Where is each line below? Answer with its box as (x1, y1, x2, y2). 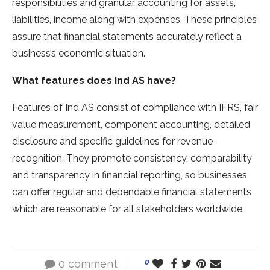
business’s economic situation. (12, 48, 145, 60)
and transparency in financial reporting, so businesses (12, 169, 247, 181)
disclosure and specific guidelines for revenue (12, 136, 213, 148)
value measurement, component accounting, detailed (12, 119, 250, 131)
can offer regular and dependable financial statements (12, 186, 251, 198)
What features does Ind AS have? (12, 75, 176, 87)
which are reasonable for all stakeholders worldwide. (12, 203, 244, 215)
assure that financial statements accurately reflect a (12, 31, 242, 43)
